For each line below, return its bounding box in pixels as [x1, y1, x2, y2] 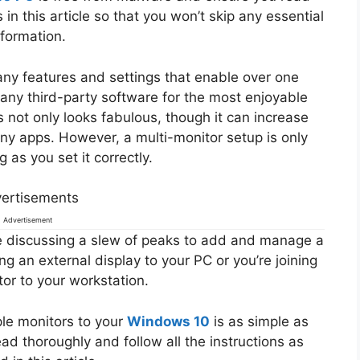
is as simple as [209, 313, 309, 329]
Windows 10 [126, 313, 210, 329]
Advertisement [2, 215, 52, 225]
